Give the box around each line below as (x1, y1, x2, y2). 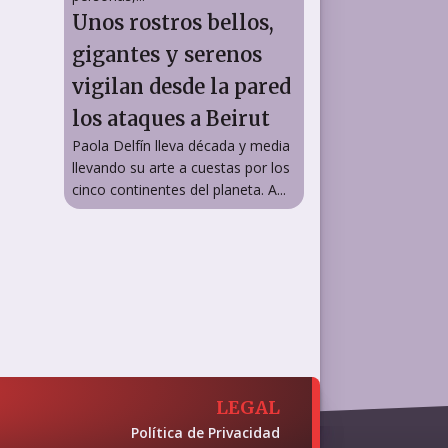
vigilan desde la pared (72, 73, 291, 99)
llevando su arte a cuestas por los (72, 157, 290, 177)
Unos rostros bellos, (72, 9, 274, 35)
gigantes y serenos (72, 41, 262, 67)
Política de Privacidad (130, 422, 280, 442)
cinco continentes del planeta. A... (72, 179, 286, 199)
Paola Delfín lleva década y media (72, 135, 290, 155)
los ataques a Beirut (72, 105, 270, 131)
